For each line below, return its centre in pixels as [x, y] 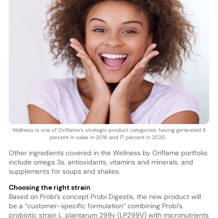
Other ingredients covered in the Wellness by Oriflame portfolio [108, 153]
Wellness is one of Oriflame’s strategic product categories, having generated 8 [109, 130]
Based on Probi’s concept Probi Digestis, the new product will [105, 196]
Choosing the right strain [49, 187]
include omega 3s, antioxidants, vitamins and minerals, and [101, 162]
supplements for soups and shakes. [64, 171]
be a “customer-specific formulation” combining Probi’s [95, 206]
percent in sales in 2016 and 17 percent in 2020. [109, 137]
